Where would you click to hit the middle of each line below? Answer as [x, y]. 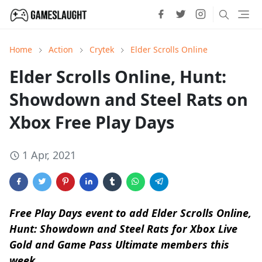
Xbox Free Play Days [92, 122]
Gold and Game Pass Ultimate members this [119, 244]
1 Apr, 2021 [49, 155]
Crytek [102, 49]
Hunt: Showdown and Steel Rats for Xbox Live [123, 229]
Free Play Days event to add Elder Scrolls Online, [130, 213]
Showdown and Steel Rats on [129, 99]
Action [61, 49]
